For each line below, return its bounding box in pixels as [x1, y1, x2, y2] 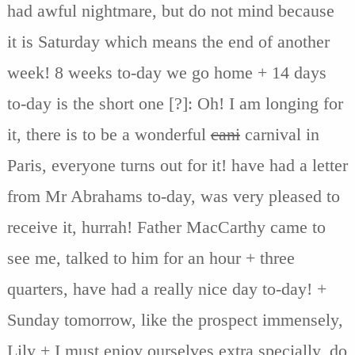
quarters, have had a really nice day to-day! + [6, 278, 326, 299]
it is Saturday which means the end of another [6, 31, 330, 52]
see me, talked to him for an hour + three [6, 247, 295, 268]
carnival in [239, 124, 319, 144]
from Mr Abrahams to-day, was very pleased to [6, 185, 340, 206]
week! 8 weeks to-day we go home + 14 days [6, 62, 326, 82]
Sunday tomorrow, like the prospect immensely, [6, 309, 343, 330]
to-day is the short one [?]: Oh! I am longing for [6, 93, 343, 113]
